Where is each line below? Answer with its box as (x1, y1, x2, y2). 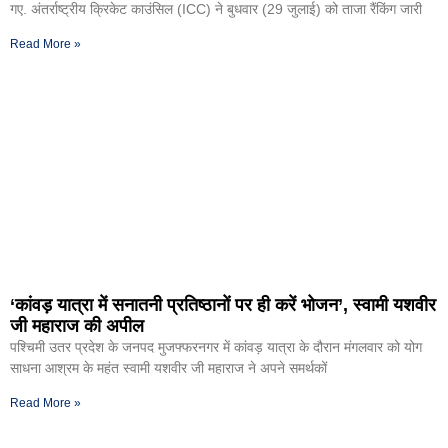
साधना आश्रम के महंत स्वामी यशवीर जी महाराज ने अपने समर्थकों (10, 360, 327, 377)
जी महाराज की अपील (10, 316, 144, 337)
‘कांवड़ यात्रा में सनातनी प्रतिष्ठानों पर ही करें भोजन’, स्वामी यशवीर (10, 295, 436, 316)
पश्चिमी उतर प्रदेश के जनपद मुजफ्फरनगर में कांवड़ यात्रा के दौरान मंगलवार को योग (10, 339, 422, 356)
